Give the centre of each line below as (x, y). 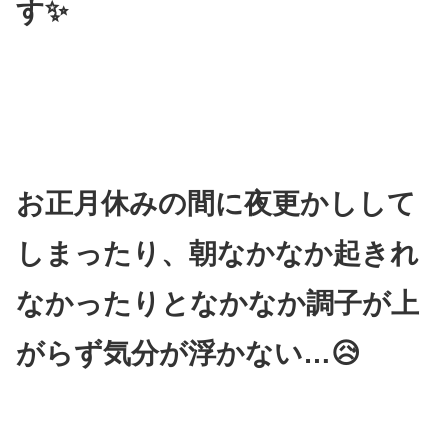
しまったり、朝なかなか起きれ (217, 253)
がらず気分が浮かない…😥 (188, 353)
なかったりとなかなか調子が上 (217, 303)
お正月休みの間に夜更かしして (216, 203)
